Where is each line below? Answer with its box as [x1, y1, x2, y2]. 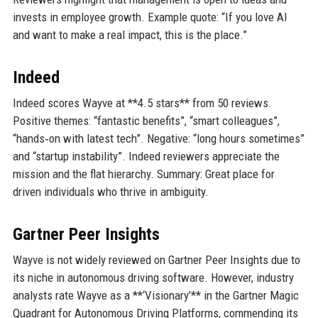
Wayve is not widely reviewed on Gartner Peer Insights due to [12, 253, 300, 268]
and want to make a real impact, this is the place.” [12, 28, 247, 43]
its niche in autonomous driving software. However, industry [12, 270, 294, 285]
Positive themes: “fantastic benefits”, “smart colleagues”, [12, 114, 280, 128]
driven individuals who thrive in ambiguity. [12, 185, 209, 199]
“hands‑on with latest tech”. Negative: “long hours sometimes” [12, 131, 305, 146]
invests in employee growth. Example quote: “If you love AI [12, 10, 287, 25]
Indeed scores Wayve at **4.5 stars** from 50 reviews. [12, 96, 272, 111]
